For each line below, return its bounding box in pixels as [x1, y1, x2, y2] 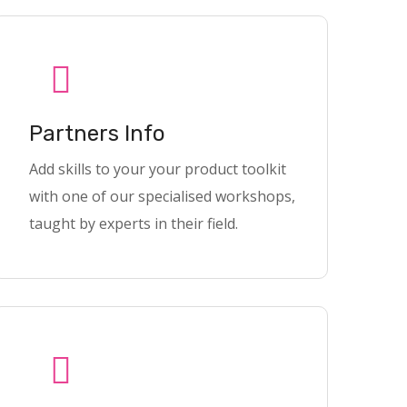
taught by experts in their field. [29, 213, 238, 233]
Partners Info [29, 121, 165, 146]
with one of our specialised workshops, [29, 186, 295, 206]
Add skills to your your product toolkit [29, 159, 286, 179]
